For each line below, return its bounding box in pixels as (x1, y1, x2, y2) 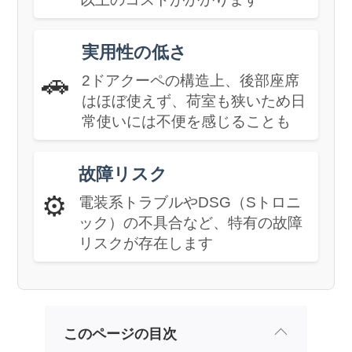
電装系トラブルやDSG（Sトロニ (79, 193, 302, 211)
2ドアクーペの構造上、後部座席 (82, 71, 300, 89)
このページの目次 (63, 325, 177, 342)
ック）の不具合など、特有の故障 (79, 214, 303, 231)
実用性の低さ (82, 42, 188, 62)
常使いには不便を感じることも (82, 112, 291, 130)
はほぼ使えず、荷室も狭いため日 (82, 92, 306, 109)
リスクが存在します (79, 234, 214, 251)
